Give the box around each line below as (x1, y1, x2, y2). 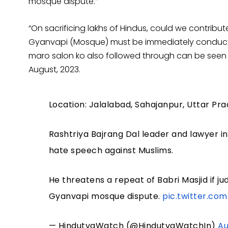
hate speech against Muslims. (48, 145, 174, 157)
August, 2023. (28, 64, 80, 76)
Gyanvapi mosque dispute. (48, 190, 163, 203)
